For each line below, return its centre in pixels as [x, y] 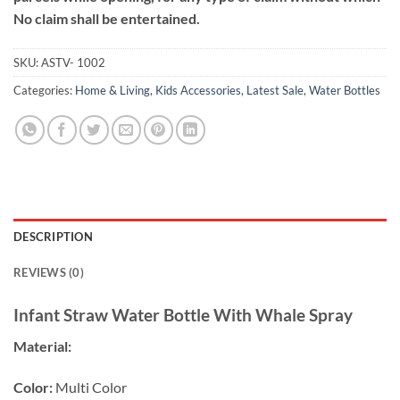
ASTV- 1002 [73, 63]
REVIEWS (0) [49, 273]
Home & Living [112, 91]
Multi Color [90, 387]
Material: [42, 346]
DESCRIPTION [53, 237]
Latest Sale [275, 91]
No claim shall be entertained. [107, 19]
